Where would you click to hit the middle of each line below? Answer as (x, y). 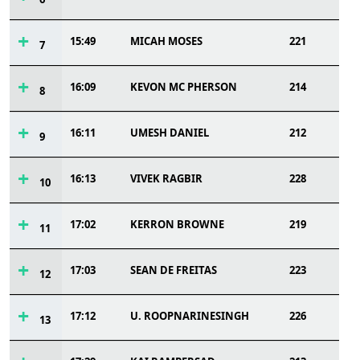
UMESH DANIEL (170, 133)
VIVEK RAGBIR (166, 178)
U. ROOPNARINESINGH (190, 316)
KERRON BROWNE (177, 224)
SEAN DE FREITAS (174, 270)
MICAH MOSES (166, 41)
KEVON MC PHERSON (184, 87)
